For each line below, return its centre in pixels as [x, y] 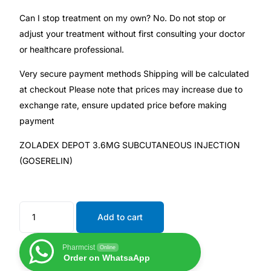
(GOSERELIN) [46, 161]
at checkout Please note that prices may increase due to [131, 90]
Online [108, 248]
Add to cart [120, 217]
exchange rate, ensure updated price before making [123, 105]
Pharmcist [79, 248]
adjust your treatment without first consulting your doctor [132, 34]
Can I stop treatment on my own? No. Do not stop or [123, 18]
